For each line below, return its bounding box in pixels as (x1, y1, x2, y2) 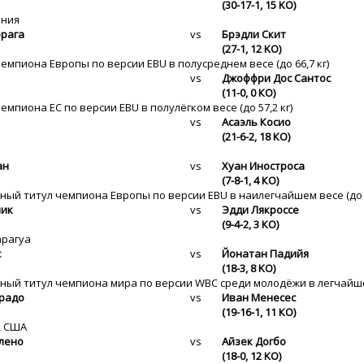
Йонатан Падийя (222, 246, 309, 261)
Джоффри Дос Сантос (222, 71, 331, 85)
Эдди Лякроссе (222, 202, 299, 217)
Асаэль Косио (222, 115, 291, 129)
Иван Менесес (222, 290, 296, 305)
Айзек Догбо (222, 334, 286, 349)
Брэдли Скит (222, 27, 286, 41)
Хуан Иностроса (222, 158, 305, 173)
